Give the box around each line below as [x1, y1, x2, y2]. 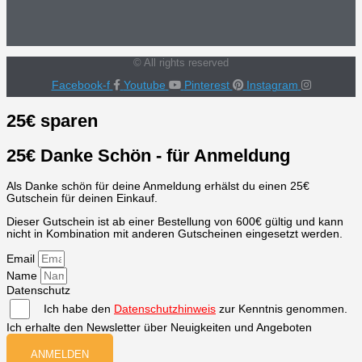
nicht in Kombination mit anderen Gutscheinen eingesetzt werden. [6, 227, 343, 240]
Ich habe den [44, 302, 114, 315]
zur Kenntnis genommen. [216, 302, 347, 315]
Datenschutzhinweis [114, 302, 216, 315]
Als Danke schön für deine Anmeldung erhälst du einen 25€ [6, 180, 309, 193]
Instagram [246, 78, 298, 91]
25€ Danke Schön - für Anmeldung [6, 145, 290, 166]
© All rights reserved [133, 56, 229, 69]
